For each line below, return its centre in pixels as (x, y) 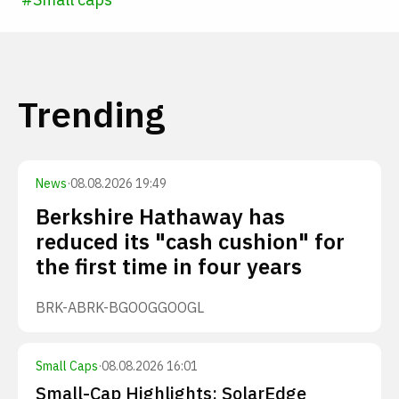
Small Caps (67, 366)
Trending (91, 114)
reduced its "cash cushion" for (190, 241)
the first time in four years (169, 266)
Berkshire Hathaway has (160, 216)
